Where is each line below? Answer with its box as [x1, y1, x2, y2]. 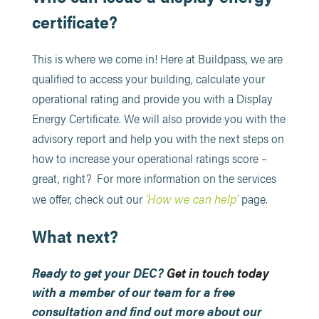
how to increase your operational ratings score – [31, 149, 267, 167]
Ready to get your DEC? [31, 263, 167, 281]
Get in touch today [166, 263, 269, 281]
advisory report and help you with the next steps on [31, 129, 284, 147]
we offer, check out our [31, 189, 145, 207]
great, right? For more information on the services [31, 169, 276, 187]
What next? [31, 223, 118, 248]
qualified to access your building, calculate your [31, 69, 265, 87]
